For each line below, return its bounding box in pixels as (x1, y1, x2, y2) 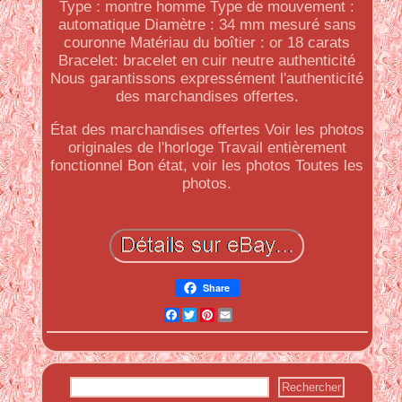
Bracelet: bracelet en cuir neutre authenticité (58, 52, 356, 69)
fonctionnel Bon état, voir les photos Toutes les (50, 157, 364, 174)
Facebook (178, 306, 247, 323)
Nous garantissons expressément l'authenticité (50, 70, 364, 87)
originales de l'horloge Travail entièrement (67, 139, 346, 156)
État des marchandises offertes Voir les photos (49, 121, 364, 138)
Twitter (196, 306, 246, 323)
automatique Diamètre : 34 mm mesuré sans (57, 16, 356, 33)
